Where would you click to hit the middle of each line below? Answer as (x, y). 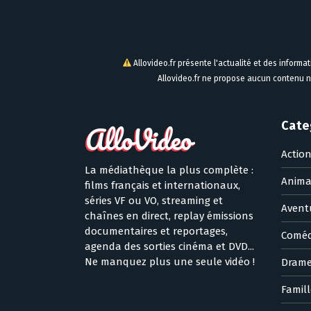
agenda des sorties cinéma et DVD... (169, 246)
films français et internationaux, (162, 185)
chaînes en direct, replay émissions (169, 216)
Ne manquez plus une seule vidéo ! (170, 261)
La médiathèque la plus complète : (169, 170)
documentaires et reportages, (156, 231)
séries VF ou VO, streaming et (154, 200)
